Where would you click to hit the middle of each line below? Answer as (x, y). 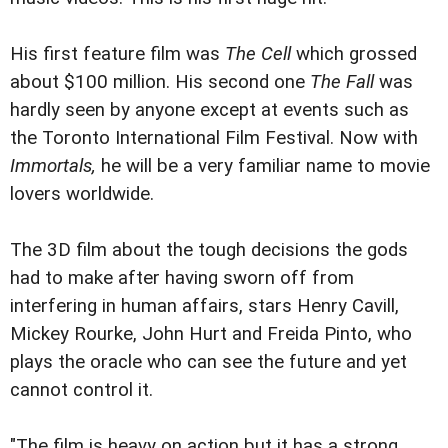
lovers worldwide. (82, 194)
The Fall (344, 82)
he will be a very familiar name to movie (263, 166)
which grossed (354, 54)
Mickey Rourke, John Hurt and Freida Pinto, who (211, 334)
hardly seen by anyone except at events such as (209, 110)
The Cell (258, 54)
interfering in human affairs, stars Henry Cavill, (204, 306)
